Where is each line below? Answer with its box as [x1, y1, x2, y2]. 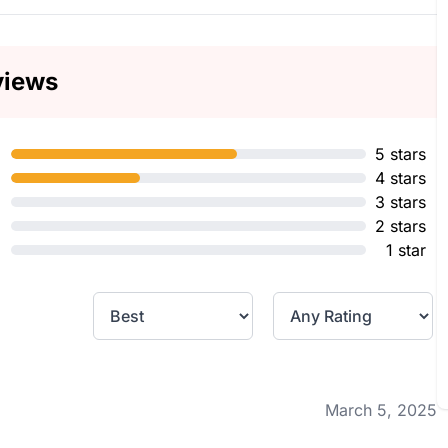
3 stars [375, 192, 427, 212]
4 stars [375, 168, 427, 188]
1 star [386, 240, 427, 260]
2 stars [375, 216, 427, 236]
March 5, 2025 [325, 400, 438, 420]
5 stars [375, 144, 427, 164]
